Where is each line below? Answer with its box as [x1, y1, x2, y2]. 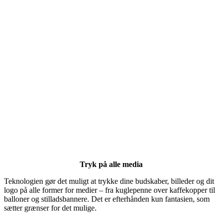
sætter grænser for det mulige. [4, 204, 97, 212]
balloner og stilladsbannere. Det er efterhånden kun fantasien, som [4, 195, 210, 203]
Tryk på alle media [79, 160, 143, 168]
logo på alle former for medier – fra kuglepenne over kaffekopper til [4, 186, 215, 194]
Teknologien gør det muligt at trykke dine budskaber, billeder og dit [4, 177, 214, 185]
